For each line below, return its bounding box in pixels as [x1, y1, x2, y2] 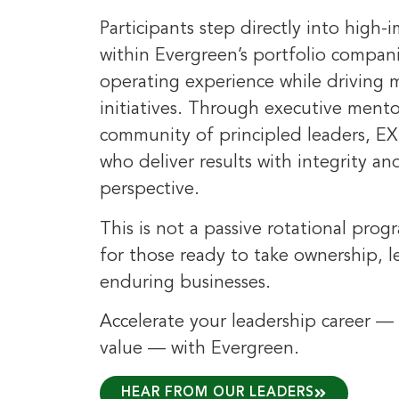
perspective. [100, 181, 199, 199]
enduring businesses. [100, 273, 271, 292]
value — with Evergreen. [100, 340, 299, 359]
